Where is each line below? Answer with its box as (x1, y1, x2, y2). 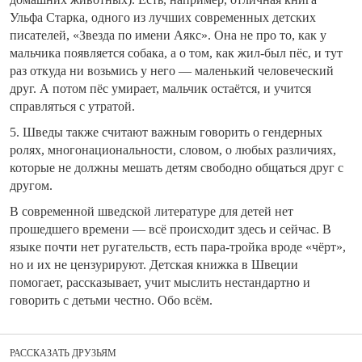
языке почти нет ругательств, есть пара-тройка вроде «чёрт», (10, 240, 346, 255)
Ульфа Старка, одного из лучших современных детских (10, 11, 316, 25)
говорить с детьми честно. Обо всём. (10, 293, 213, 308)
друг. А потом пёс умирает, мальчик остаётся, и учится (10, 82, 311, 96)
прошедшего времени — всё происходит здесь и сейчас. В (10, 222, 331, 237)
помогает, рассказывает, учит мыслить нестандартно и (10, 276, 310, 290)
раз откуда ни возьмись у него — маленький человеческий (10, 64, 334, 78)
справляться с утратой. (10, 99, 135, 114)
